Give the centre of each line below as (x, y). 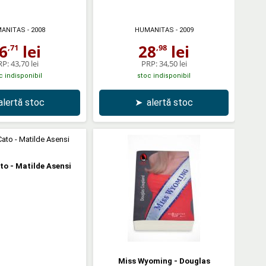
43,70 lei (24, 63)
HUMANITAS (154, 30)
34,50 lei (173, 63)
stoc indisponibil (164, 75)
